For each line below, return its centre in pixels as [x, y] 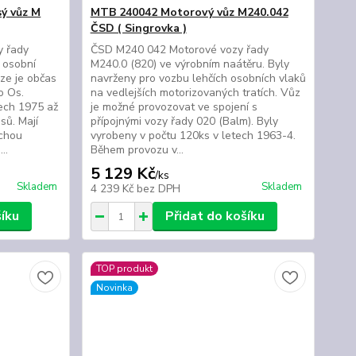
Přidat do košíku [215, 216]
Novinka [114, 288]
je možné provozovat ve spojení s [174, 107]
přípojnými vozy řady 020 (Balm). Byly [184, 121]
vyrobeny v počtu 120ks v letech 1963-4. [193, 135]
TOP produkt [124, 269]
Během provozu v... [137, 150]
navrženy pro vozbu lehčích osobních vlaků [198, 78]
